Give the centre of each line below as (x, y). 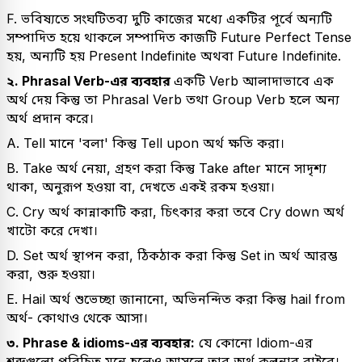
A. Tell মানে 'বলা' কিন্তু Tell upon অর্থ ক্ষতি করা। (145, 143)
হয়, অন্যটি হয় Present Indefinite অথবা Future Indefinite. (174, 55)
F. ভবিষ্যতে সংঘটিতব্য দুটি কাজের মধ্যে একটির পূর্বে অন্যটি (169, 18)
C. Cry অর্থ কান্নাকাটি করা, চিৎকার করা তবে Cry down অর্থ (175, 211)
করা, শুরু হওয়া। (51, 274)
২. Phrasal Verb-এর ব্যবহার (90, 80)
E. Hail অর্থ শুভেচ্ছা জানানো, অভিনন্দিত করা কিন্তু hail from (176, 299)
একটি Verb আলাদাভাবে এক (254, 80)
